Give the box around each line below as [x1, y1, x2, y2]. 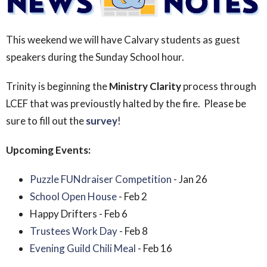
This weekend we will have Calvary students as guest [6, 33, 240, 46]
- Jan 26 [173, 172, 207, 185]
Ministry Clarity [109, 79, 181, 92]
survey [86, 114, 117, 127]
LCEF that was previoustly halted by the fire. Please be [6, 97, 246, 110]
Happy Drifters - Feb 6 [30, 207, 128, 220]
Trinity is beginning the [6, 79, 107, 92]
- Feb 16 [138, 241, 172, 254]
